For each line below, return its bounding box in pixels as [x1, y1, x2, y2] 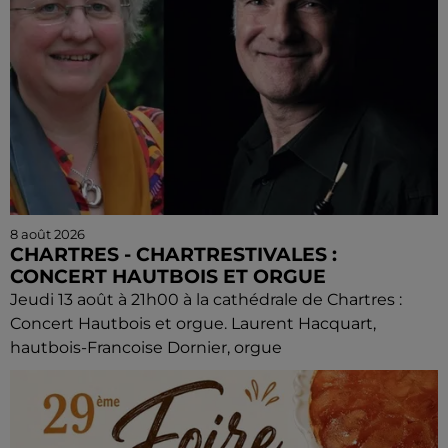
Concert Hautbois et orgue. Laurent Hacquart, [10, 314, 376, 334]
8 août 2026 [10, 226, 85, 243]
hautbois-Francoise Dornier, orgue [10, 338, 282, 358]
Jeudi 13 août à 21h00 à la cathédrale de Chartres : [10, 290, 402, 310]
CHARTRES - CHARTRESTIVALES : [10, 243, 337, 267]
